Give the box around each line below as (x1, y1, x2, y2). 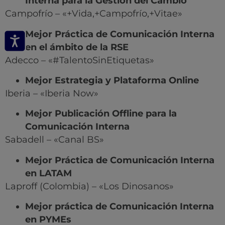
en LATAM (25, 167, 72, 179)
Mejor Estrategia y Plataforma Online (25, 74, 199, 86)
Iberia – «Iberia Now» (5, 87, 98, 99)
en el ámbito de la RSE (25, 41, 129, 53)
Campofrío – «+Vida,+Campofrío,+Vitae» (5, 8, 182, 20)
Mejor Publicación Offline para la (25, 108, 177, 120)
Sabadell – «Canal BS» (5, 134, 104, 146)
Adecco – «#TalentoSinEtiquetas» (5, 54, 154, 66)
